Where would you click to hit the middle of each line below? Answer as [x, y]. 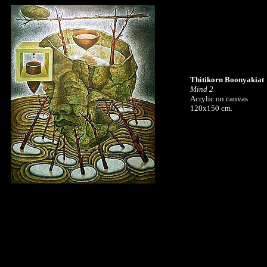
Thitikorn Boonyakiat [227, 80]
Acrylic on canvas [219, 99]
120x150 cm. [211, 108]
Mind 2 [202, 89]
